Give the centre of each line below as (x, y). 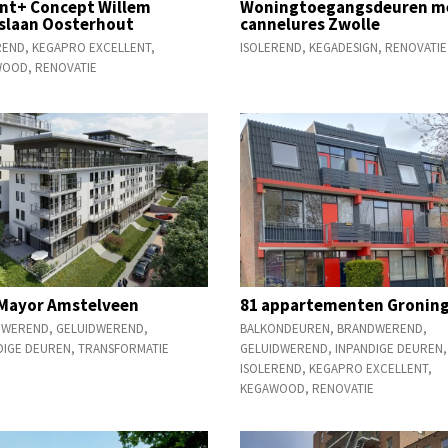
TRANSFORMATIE (124, 348)
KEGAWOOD (273, 388)
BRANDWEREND (380, 328)
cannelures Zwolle (310, 23)
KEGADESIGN (344, 47)
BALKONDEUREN (285, 328)
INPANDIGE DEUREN (389, 348)
